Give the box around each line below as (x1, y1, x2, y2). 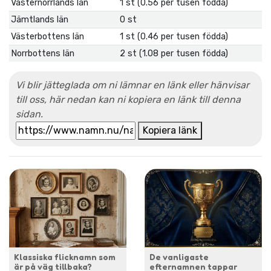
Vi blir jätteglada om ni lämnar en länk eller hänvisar (16, 79, 249, 91)
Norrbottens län (11, 48, 75, 59)
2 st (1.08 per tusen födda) (120, 48, 229, 59)
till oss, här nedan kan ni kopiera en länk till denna (16, 94, 241, 106)
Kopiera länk (143, 125, 197, 137)
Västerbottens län (11, 31, 85, 42)
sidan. (16, 108, 43, 120)
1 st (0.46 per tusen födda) (120, 31, 229, 42)
